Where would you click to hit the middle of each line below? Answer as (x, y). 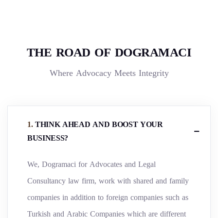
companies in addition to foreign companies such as (108, 198)
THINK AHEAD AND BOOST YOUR (98, 124)
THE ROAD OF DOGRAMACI (109, 53)
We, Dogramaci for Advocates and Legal (91, 164)
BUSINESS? (48, 138)
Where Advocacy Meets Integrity (109, 73)
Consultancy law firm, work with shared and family (108, 181)
